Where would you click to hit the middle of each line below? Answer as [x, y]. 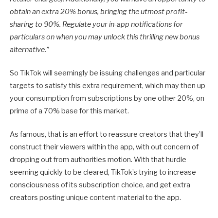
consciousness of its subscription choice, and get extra [100, 185]
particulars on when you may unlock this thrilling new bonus [105, 37]
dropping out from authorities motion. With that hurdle [98, 160]
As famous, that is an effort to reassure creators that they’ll [107, 135]
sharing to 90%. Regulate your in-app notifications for [96, 25]
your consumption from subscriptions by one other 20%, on [107, 99]
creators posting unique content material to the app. [95, 198]
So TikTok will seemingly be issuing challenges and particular [108, 73]
